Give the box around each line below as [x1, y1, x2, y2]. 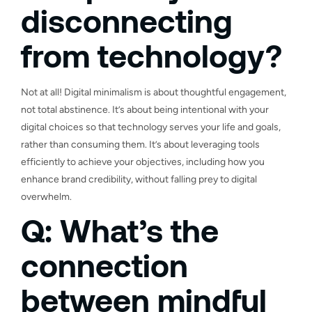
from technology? [21, 36, 282, 74]
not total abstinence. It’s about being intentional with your [21, 103, 269, 116]
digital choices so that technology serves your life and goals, [21, 120, 281, 133]
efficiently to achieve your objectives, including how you [21, 155, 265, 168]
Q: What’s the [21, 210, 219, 249]
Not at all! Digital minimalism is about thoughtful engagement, [21, 86, 286, 98]
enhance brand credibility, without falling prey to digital [21, 173, 257, 185]
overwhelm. [21, 190, 72, 203]
